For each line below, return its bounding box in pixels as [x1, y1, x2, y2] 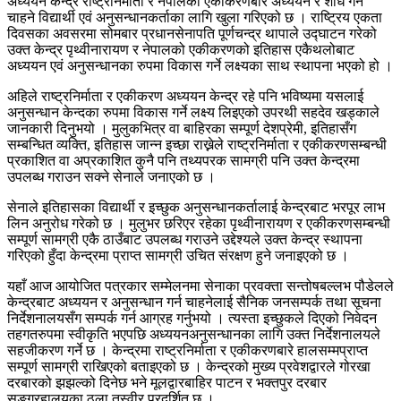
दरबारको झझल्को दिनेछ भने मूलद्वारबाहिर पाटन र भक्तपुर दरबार [7, 374, 327, 390]
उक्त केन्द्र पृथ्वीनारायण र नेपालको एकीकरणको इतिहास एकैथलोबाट [7, 41, 354, 57]
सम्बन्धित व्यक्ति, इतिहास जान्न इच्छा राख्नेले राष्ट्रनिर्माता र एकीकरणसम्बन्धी [7, 136, 387, 152]
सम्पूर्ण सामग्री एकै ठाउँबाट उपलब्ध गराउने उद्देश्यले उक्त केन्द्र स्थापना [7, 231, 363, 247]
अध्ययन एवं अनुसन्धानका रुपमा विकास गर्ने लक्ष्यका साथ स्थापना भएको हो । [7, 57, 393, 73]
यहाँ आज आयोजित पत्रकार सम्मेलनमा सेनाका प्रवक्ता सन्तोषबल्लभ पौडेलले [7, 277, 394, 294]
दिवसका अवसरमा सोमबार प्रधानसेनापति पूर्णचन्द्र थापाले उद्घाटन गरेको [7, 25, 377, 41]
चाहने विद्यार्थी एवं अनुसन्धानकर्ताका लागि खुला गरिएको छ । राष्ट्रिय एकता [7, 9, 382, 25]
